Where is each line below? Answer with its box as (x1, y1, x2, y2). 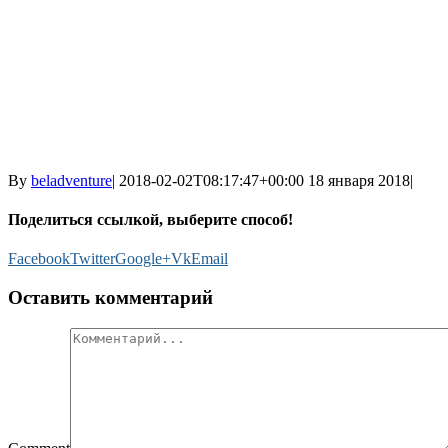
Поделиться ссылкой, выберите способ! (8, 211, 293, 229)
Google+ (115, 250, 171, 268)
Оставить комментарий (8, 287, 213, 309)
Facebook (8, 250, 70, 268)
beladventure (31, 171, 112, 189)
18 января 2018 (308, 171, 410, 189)
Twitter (70, 250, 115, 268)
